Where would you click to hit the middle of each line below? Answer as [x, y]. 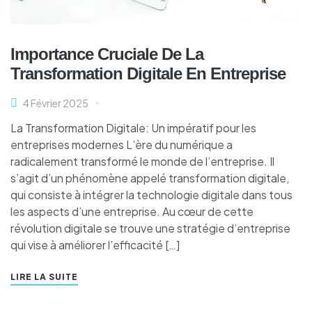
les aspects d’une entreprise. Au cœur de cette [132, 211]
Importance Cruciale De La [107, 54]
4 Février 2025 [56, 103]
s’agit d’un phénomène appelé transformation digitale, [150, 178]
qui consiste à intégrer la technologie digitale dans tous [151, 194]
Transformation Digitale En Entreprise [148, 73]
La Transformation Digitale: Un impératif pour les [133, 127]
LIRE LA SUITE [44, 276]
